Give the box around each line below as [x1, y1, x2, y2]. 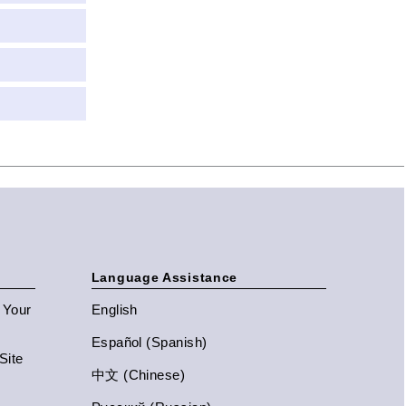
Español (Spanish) [91, 334, 208, 350]
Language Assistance [91, 270, 238, 285]
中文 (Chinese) [91, 367, 186, 382]
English [91, 302, 138, 317]
